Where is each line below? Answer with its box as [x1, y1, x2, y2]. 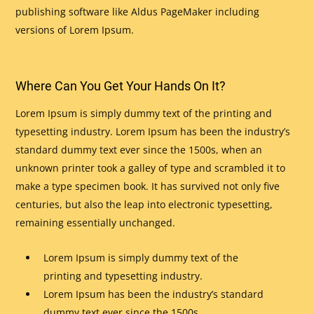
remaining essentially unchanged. [15, 215, 176, 229]
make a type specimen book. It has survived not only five [15, 179, 280, 193]
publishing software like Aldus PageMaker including [15, 4, 260, 18]
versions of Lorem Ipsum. [15, 22, 135, 36]
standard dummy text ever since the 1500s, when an [15, 142, 263, 156]
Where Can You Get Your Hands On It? [15, 78, 226, 93]
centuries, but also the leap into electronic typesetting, [15, 197, 273, 211]
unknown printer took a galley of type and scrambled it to [15, 161, 286, 175]
